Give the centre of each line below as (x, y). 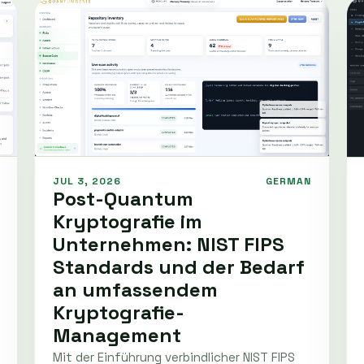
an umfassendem (135, 289)
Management (117, 335)
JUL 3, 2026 (87, 181)
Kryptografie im (128, 221)
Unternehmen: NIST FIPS (169, 244)
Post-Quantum (123, 198)
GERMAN (288, 181)
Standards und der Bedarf (179, 266)
